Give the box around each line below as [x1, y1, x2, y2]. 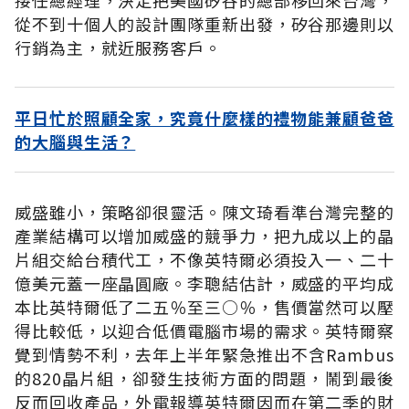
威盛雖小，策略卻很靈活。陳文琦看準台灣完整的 [15, 199, 394, 224]
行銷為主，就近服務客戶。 [15, 35, 222, 59]
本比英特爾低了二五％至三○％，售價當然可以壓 [15, 294, 394, 319]
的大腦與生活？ [15, 129, 136, 153]
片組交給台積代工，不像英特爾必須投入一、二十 [15, 246, 394, 271]
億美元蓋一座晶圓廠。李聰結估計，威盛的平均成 [15, 270, 394, 295]
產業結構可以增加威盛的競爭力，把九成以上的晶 [15, 223, 394, 247]
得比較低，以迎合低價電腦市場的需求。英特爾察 [15, 318, 394, 342]
